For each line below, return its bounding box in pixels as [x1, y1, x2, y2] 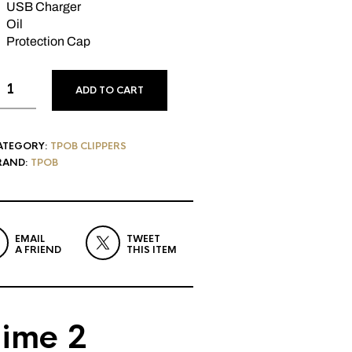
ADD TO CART [75, 84, 144, 97]
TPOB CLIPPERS [49, 140, 126, 152]
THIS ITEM [126, 244, 177, 256]
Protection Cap [5, 35, 90, 48]
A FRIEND [14, 244, 61, 256]
